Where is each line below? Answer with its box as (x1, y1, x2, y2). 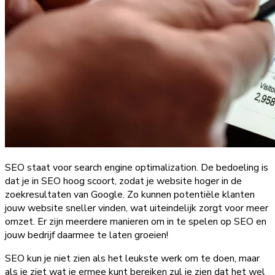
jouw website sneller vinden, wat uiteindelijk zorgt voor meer (5, 201, 268, 215)
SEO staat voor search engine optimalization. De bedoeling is (5, 160, 268, 174)
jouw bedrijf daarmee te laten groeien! (5, 228, 168, 242)
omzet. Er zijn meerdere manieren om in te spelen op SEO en (5, 214, 266, 228)
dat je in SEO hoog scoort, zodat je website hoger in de (5, 174, 242, 188)
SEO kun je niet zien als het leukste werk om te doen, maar (5, 251, 260, 265)
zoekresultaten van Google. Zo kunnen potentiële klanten (5, 187, 255, 201)
